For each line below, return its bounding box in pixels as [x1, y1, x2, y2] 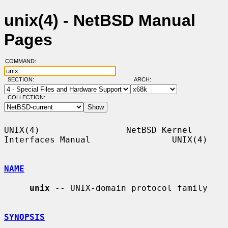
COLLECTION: [7, 94, 45, 101]
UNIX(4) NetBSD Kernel [4, 125, 192, 135]
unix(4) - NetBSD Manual [4, 11, 195, 30]
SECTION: [7, 76, 39, 83]
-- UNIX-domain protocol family [50, 183, 208, 193]
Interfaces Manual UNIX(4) [4, 134, 208, 145]
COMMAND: [5, 58, 42, 65]
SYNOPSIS [4, 212, 45, 222]
